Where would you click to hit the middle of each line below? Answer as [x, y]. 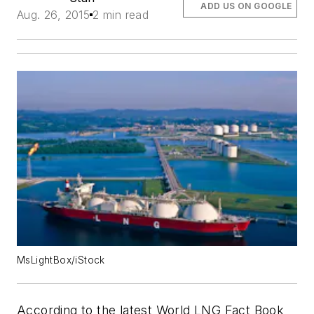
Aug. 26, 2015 [54, 15]
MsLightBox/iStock [61, 260]
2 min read [121, 15]
